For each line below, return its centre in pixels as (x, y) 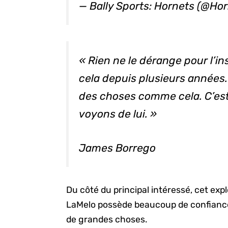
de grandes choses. (107, 220)
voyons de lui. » (118, 113)
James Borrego (118, 148)
